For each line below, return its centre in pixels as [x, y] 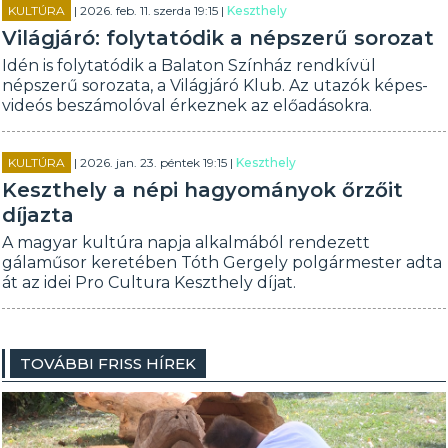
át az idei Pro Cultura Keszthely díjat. [149, 282]
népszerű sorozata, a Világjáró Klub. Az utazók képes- [215, 85]
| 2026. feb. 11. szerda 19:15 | [149, 10]
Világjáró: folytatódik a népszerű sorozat [218, 38]
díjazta [38, 215]
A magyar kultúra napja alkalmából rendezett [186, 242]
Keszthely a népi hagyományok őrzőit [203, 190]
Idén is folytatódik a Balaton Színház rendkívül [189, 65]
